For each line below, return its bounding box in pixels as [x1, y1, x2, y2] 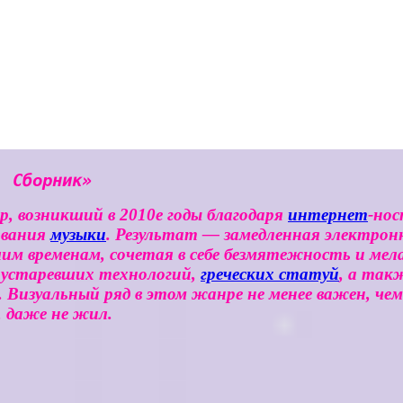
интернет [288, 204, 368, 224]
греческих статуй [201, 264, 339, 283]
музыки [50, 224, 106, 244]
